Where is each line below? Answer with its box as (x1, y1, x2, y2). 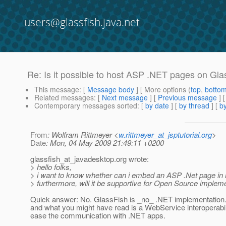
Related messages (34, 92, 94, 103)
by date (145, 100, 169, 111)
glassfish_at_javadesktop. (30, 153, 116, 164)
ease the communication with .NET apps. (30, 210, 165, 221)
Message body (87, 84, 134, 95)
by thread (179, 100, 209, 111)
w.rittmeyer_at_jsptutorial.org (119, 129, 212, 140)
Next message (102, 92, 148, 103)
